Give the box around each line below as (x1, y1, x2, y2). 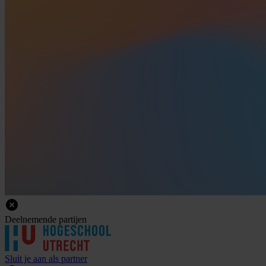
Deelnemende (5, 214, 56, 224)
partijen (59, 214, 87, 224)
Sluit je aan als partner (5, 253, 87, 264)
